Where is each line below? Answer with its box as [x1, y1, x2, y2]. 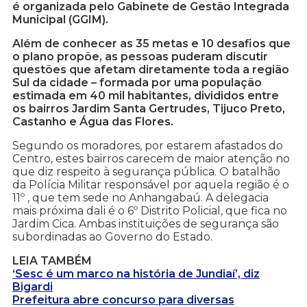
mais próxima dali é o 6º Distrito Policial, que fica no [12, 204, 287, 218]
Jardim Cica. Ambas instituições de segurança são [12, 217, 279, 231]
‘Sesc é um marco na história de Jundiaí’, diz [12, 267, 260, 281]
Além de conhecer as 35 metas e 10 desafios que [12, 37, 291, 51]
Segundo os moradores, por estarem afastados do [12, 139, 283, 153]
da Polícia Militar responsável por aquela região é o [12, 178, 289, 192]
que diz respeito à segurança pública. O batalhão [12, 165, 280, 179]
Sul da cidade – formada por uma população [12, 76, 262, 90]
